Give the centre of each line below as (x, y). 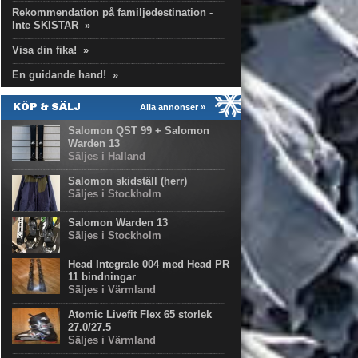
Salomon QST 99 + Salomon (139, 131)
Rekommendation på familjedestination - (112, 12)
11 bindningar (102, 277)
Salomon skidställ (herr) (127, 181)
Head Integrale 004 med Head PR (149, 264)
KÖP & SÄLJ (47, 107)
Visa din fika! (44, 50)
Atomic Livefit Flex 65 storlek (140, 314)
